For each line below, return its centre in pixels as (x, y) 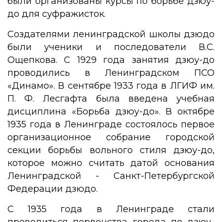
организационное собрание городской (111, 137)
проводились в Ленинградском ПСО (111, 73)
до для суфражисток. (56, 14)
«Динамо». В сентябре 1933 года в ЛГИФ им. (111, 86)
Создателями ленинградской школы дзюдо (111, 34)
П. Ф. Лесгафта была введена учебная (111, 99)
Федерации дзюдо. (53, 189)
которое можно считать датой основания (111, 163)
